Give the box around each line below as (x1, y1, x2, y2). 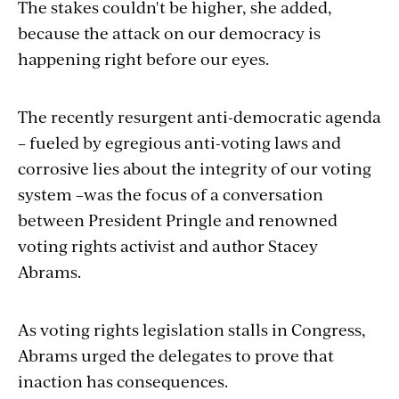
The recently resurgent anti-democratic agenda (18, 105, 381, 128)
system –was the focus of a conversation (18, 183, 323, 206)
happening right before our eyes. (18, 47, 269, 70)
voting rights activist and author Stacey (18, 234, 318, 257)
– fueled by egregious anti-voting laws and (18, 131, 341, 154)
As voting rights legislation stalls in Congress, (18, 318, 366, 341)
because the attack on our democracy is (18, 21, 321, 45)
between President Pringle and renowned (18, 208, 338, 232)
